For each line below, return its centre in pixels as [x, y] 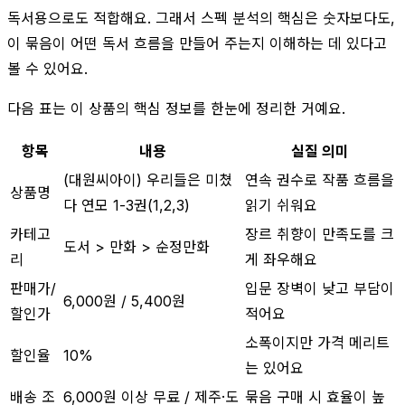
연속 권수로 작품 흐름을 [320, 179]
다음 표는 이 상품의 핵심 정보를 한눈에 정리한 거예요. [176, 108]
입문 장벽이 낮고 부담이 [320, 288]
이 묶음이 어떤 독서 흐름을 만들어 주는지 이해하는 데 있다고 [197, 43]
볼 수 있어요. [47, 68]
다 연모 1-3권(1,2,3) [127, 205]
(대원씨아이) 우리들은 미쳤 [148, 179]
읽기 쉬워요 [281, 205]
